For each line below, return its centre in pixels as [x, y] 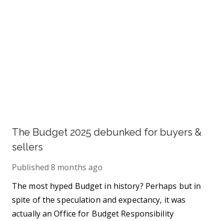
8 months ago [77, 167]
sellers [27, 147]
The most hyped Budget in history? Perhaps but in [107, 186]
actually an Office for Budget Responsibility [93, 214]
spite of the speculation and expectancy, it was [99, 200]
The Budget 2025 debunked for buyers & [107, 132]
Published [30, 167]
